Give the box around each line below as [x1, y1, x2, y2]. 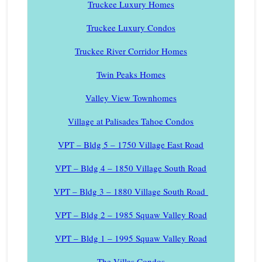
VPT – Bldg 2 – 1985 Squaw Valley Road [54, 209, 207, 221]
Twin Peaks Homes [96, 68, 166, 81]
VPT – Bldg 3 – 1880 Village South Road [53, 185, 208, 198]
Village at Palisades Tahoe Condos [68, 115, 194, 127]
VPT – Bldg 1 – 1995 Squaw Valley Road [54, 232, 207, 244]
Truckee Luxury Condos [86, 22, 175, 34]
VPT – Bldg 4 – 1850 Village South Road [55, 162, 207, 174]
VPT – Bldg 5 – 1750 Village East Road [58, 139, 204, 151]
